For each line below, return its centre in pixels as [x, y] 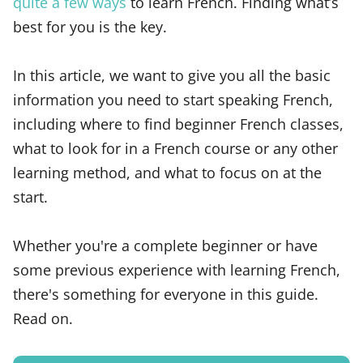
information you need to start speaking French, [173, 99]
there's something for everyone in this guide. [166, 294]
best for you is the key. [90, 26]
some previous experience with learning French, [177, 270]
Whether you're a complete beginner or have [165, 246]
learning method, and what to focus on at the [167, 172]
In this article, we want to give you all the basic [172, 75]
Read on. [43, 318]
